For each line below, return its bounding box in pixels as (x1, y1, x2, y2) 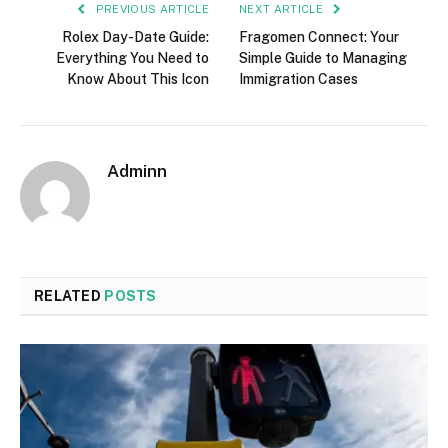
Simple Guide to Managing (239, 50, 407, 67)
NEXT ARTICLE (239, 3, 327, 16)
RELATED (34, 288, 105, 305)
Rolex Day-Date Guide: (62, 29, 209, 46)
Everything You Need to (56, 50, 209, 67)
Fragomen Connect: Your (239, 29, 399, 46)
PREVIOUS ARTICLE (92, 3, 209, 16)
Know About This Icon (67, 71, 209, 88)
